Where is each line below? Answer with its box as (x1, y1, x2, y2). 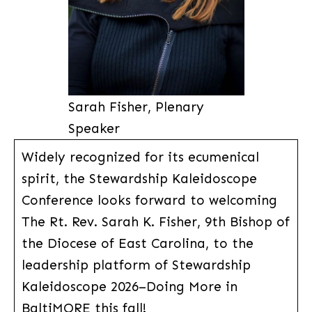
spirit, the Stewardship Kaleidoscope (21, 170, 257, 187)
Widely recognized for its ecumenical (21, 148, 259, 165)
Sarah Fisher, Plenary (68, 98, 204, 115)
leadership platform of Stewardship (21, 256, 251, 273)
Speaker (68, 120, 120, 136)
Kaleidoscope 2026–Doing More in (21, 278, 237, 295)
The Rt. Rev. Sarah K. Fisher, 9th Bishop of (21, 213, 290, 230)
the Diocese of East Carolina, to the (21, 235, 253, 251)
